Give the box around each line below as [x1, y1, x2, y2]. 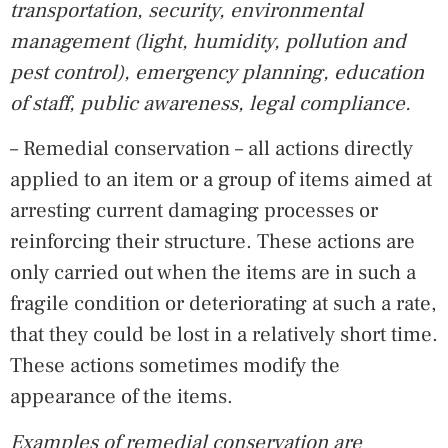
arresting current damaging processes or [10, 197, 378, 225]
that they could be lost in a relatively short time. [10, 321, 438, 349]
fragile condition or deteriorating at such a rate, [10, 290, 437, 318]
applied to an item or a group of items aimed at [10, 166, 432, 194]
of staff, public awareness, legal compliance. [10, 89, 411, 117]
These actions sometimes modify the [10, 352, 340, 380]
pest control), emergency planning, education [10, 58, 424, 86]
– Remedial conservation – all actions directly [10, 135, 413, 163]
